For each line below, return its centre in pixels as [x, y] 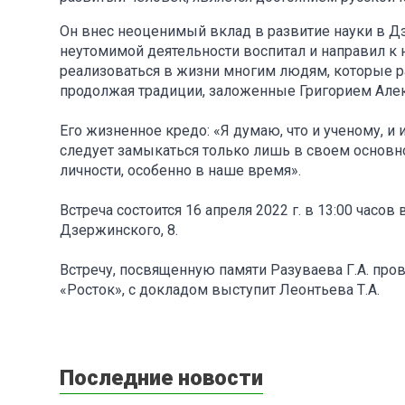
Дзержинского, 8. [119, 230]
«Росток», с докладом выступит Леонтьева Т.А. [220, 289]
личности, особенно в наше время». [180, 170]
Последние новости [161, 377]
